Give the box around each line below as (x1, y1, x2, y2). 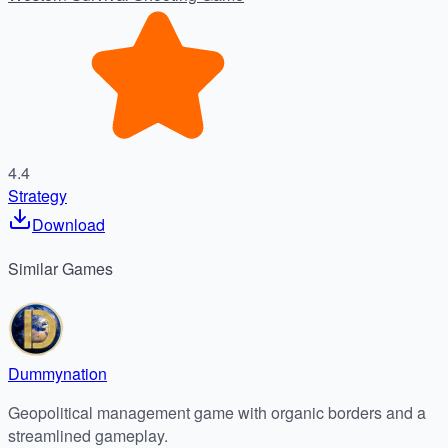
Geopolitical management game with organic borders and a (8, 401, 426, 425)
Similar (8, 256, 58, 280)
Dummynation (8, 362, 107, 386)
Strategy (8, 183, 67, 207)
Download (32, 212, 105, 236)
